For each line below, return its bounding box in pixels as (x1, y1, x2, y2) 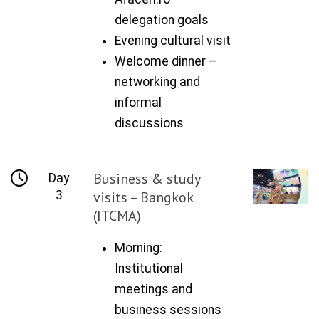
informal (115, 95, 162, 110)
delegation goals (115, 12, 209, 27)
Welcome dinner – (115, 53, 218, 68)
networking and (115, 74, 201, 89)
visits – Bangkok (93, 187, 194, 206)
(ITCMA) (93, 206, 142, 225)
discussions (115, 115, 184, 130)
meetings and (115, 281, 193, 296)
